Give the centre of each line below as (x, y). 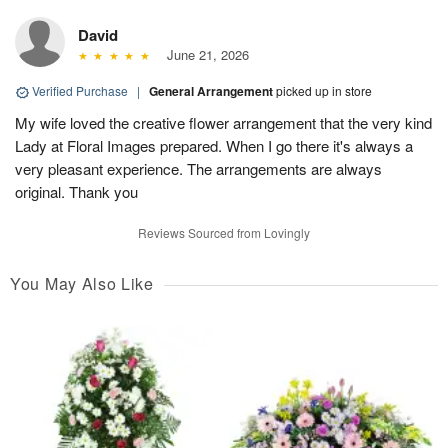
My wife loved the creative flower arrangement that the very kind (223, 123)
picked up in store (324, 91)
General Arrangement (212, 91)
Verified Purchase (80, 91)
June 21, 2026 (203, 55)
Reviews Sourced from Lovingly (224, 233)
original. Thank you (76, 192)
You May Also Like (82, 284)
